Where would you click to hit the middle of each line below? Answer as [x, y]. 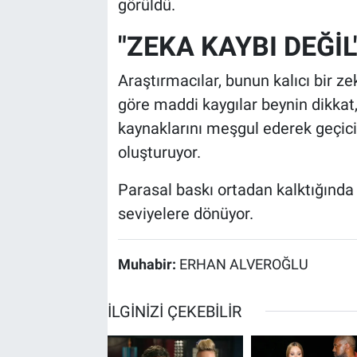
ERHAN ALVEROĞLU [243, 265]
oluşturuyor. [159, 152]
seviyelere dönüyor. [185, 214]
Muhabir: [148, 265]
